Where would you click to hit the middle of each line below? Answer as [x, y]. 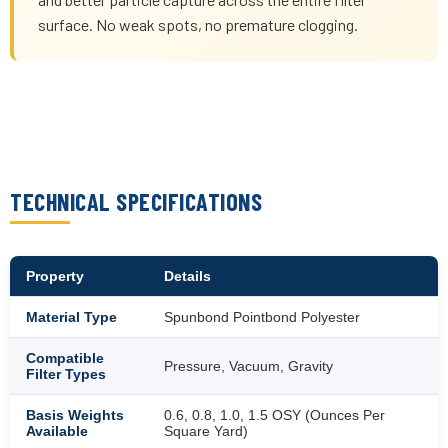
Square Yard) [206, 430]
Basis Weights [75, 414]
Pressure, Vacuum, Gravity [248, 365]
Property [55, 275]
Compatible [65, 357]
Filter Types [66, 373]
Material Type [71, 316]
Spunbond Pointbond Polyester [262, 316]
